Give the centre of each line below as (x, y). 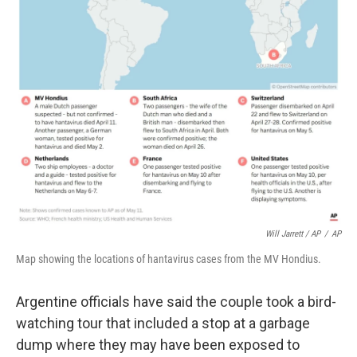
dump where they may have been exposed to (158, 344)
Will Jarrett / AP (293, 233)
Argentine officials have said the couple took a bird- (176, 301)
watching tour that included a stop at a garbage (163, 323)
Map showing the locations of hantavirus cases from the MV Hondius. (169, 259)
